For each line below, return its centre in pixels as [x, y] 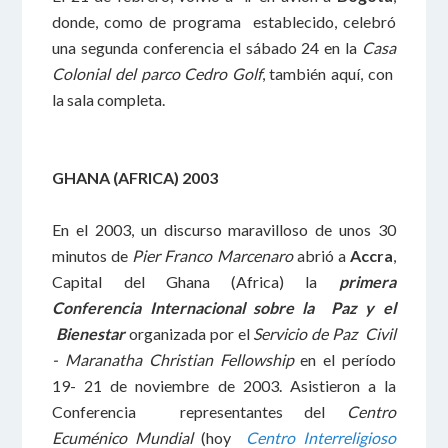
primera [367, 281]
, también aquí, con [328, 73]
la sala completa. [109, 99]
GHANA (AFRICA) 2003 [135, 177]
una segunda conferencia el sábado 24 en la [207, 47]
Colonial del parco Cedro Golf [157, 73]
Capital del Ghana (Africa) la [195, 281]
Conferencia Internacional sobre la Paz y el [224, 307]
